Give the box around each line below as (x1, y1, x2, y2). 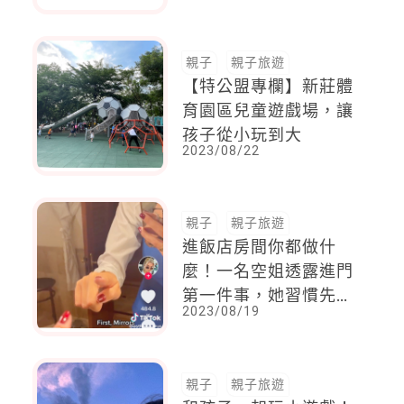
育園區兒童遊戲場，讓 (182, 100, 354, 120)
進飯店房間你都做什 (182, 237, 337, 257)
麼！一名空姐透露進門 (182, 262, 354, 281)
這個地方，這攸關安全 (182, 310, 354, 330)
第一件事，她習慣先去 (182, 286, 354, 306)
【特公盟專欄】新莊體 (182, 76, 354, 96)
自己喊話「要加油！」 (182, 13, 354, 32)
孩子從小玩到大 (182, 124, 303, 144)
